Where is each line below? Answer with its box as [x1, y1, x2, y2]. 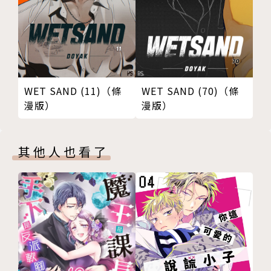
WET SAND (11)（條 [24, 83, 122, 99]
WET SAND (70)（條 [142, 83, 239, 99]
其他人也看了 [18, 143, 109, 161]
